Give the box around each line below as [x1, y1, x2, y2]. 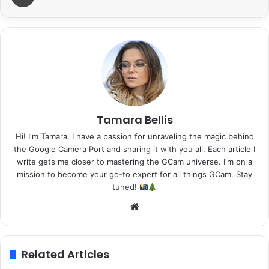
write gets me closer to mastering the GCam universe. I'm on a [17, 157, 252, 167]
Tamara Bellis [96, 112, 173, 128]
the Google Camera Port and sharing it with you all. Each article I [14, 144, 255, 154]
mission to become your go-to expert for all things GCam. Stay [17, 169, 252, 180]
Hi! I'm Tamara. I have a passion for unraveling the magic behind [15, 131, 254, 142]
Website [141, 200, 175, 212]
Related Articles [22, 247, 109, 262]
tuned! [112, 182, 139, 192]
